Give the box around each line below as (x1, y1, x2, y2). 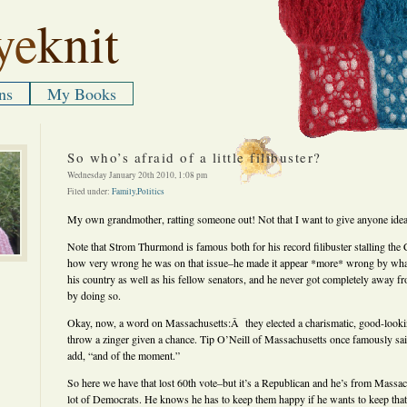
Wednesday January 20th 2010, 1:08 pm (67, 169, 207, 181)
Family (112, 185, 135, 197)
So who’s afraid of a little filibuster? (67, 148, 322, 166)
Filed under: (67, 185, 112, 197)
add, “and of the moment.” (67, 348, 180, 362)
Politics (137, 185, 164, 197)
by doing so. (67, 288, 121, 303)
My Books (47, 83, 116, 104)
